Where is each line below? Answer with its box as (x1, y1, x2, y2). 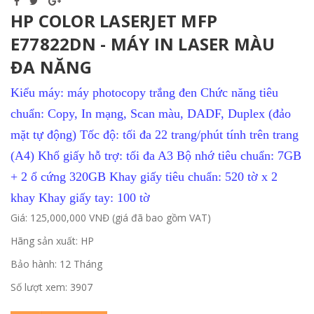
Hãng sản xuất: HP (11, 233, 94, 247)
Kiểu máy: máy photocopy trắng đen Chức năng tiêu (11, 85, 278, 100)
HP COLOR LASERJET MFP (11, 8, 218, 32)
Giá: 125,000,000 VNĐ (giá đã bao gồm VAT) (11, 210, 211, 224)
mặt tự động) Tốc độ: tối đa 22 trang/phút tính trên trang (11, 127, 299, 142)
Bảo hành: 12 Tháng (11, 257, 102, 271)
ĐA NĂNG (11, 55, 93, 78)
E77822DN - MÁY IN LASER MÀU (11, 32, 275, 55)
